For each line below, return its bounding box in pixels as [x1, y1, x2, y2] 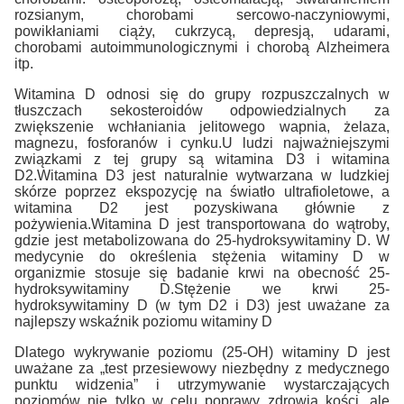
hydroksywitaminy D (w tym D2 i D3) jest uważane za [14, 298, 390, 314]
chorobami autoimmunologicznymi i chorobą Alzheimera [14, 40, 390, 56]
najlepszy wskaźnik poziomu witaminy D [14, 314, 272, 330]
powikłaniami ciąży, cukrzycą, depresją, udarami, [14, 23, 390, 40]
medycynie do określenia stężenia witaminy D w [14, 249, 390, 265]
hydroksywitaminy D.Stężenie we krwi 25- [14, 281, 390, 298]
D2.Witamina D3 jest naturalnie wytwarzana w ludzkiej [14, 168, 390, 184]
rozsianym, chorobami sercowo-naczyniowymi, [14, 7, 390, 23]
